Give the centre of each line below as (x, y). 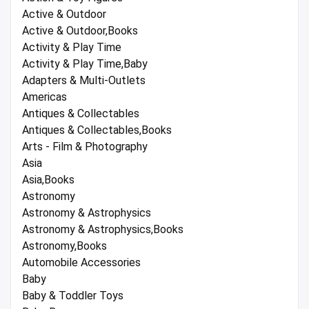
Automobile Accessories (81, 263)
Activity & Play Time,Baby (85, 64)
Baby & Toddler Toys (73, 296)
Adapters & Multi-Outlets (84, 81)
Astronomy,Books (64, 246)
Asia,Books (48, 180)
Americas (44, 97)
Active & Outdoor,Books (80, 31)
